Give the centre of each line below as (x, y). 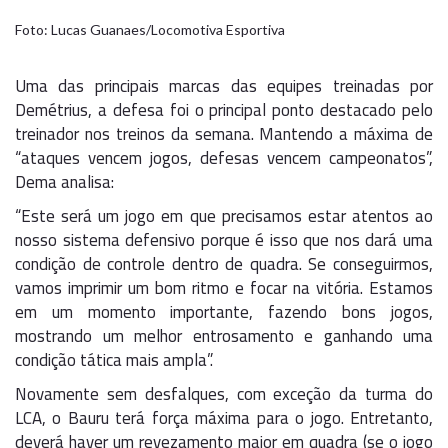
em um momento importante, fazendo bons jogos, (224, 311)
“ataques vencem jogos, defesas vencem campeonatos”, (224, 157)
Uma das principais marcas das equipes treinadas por (224, 85)
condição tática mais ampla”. (114, 359)
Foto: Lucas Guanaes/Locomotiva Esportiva (150, 29)
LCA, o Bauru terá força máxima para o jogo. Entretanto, (224, 417)
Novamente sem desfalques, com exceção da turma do (224, 393)
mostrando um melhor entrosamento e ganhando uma (224, 335)
